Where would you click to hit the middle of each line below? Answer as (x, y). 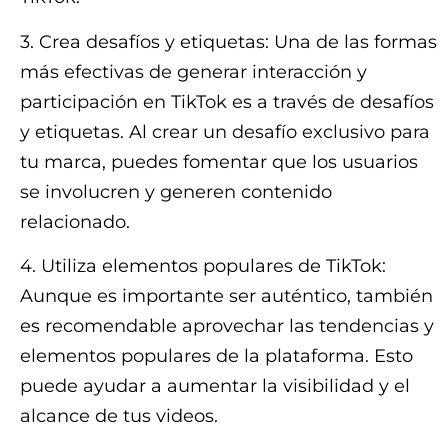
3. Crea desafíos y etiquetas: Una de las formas (228, 41)
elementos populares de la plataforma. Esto (216, 355)
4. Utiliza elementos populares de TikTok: (203, 265)
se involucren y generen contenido (176, 191)
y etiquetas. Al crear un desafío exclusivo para (225, 131)
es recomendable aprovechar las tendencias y (227, 325)
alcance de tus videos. (119, 415)
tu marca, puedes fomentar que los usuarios (219, 161)
